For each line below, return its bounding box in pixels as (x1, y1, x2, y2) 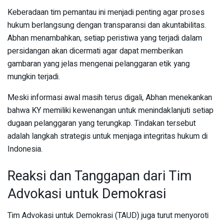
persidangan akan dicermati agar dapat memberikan (7, 45, 183, 57)
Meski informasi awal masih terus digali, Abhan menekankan (7, 92, 212, 104)
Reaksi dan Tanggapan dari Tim (7, 166, 192, 186)
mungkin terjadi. (7, 71, 60, 83)
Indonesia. (7, 143, 43, 156)
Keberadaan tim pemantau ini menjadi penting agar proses (7, 6, 205, 19)
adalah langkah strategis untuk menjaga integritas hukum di (7, 130, 208, 143)
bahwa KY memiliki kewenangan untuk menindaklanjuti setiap (7, 105, 214, 117)
